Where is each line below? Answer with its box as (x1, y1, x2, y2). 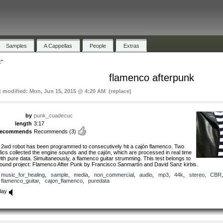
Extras (123, 42, 139, 49)
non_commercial (94, 171, 134, 178)
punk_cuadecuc (34, 112, 73, 118)
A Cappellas (44, 42, 73, 49)
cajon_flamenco (44, 177, 83, 184)
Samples (5, 42, 27, 49)
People (90, 42, 107, 49)
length (15, 120, 32, 126)
